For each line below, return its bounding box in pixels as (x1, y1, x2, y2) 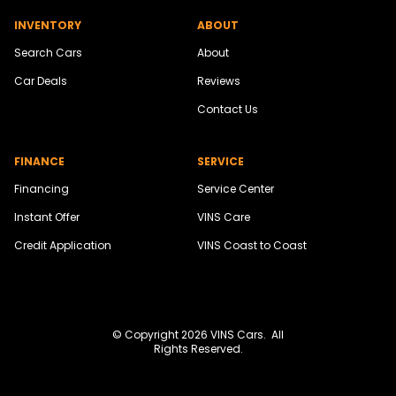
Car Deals (14, 73, 67, 89)
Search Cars (14, 45, 82, 61)
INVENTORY (14, 18, 81, 34)
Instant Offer (14, 209, 80, 225)
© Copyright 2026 (112, 327, 210, 343)
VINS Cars (210, 327, 263, 343)
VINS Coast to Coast (196, 238, 307, 254)
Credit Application (14, 238, 111, 254)
